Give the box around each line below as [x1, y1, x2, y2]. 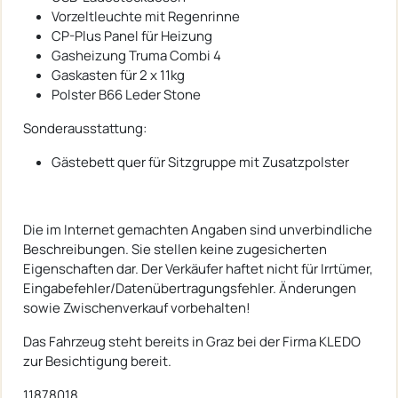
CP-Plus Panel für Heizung [52, 27, 212, 46]
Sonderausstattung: [23, 119, 147, 139]
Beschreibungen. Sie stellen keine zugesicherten [23, 240, 327, 259]
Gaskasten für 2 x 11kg [52, 66, 185, 85]
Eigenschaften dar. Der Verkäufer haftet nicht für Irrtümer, [23, 259, 373, 279]
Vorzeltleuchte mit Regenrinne [52, 7, 240, 27]
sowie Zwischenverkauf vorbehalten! [23, 298, 251, 318]
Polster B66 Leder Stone [52, 85, 201, 105]
